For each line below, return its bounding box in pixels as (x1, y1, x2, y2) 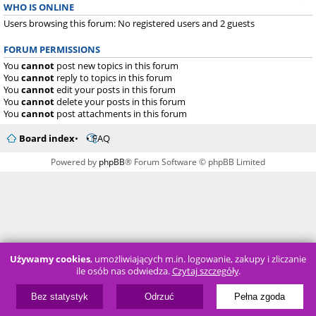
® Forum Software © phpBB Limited (125, 156, 265, 169)
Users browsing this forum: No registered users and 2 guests (4, 16, 255, 30)
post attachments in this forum (54, 107, 187, 120)
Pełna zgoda (234, 291, 286, 302)
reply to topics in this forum (54, 71, 172, 84)
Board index (19, 132, 75, 145)
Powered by (51, 156, 99, 169)
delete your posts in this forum (54, 95, 186, 108)
